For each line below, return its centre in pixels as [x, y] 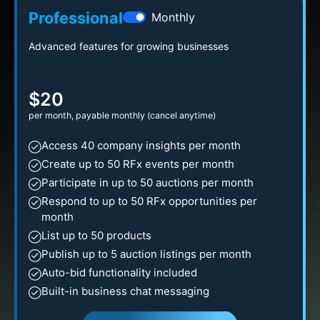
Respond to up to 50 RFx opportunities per [149, 201]
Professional [76, 17]
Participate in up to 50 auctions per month [147, 182]
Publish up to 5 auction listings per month [146, 254]
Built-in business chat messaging [125, 291]
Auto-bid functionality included [119, 272]
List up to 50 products [96, 235]
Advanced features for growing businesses [129, 46]
